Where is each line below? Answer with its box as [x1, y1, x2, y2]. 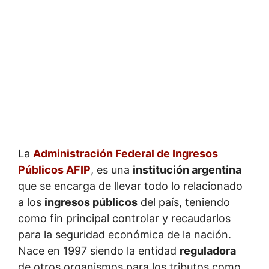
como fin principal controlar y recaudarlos [18, 211, 231, 225]
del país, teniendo [138, 195, 230, 208]
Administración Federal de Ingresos [33, 147, 218, 160]
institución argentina [133, 163, 241, 176]
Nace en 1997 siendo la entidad [18, 244, 180, 257]
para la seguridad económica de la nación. [18, 228, 231, 241]
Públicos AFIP [18, 163, 91, 176]
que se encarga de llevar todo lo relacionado [18, 179, 243, 192]
